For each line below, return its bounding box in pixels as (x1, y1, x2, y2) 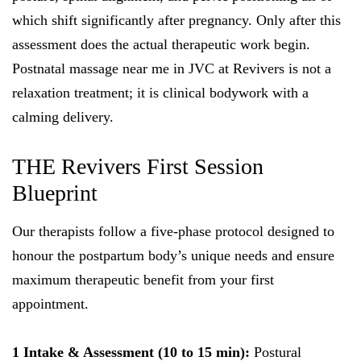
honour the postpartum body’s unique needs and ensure (12, 247, 334, 263)
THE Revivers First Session (12, 154, 263, 179)
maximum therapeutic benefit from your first (12, 272, 274, 288)
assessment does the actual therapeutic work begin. (12, 36, 310, 52)
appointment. (12, 296, 89, 312)
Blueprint (12, 180, 98, 205)
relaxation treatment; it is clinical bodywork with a (12, 85, 309, 101)
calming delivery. (12, 109, 114, 125)
